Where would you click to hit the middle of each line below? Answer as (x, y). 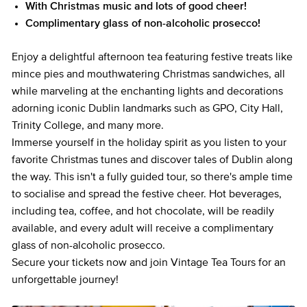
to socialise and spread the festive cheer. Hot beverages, (147, 194)
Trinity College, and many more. (88, 125)
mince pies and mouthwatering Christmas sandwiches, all (148, 74)
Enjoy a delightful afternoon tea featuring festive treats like (152, 57)
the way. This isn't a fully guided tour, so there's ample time (152, 177)
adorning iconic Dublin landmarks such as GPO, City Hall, (147, 108)
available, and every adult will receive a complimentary (143, 228)
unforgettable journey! (65, 280)
